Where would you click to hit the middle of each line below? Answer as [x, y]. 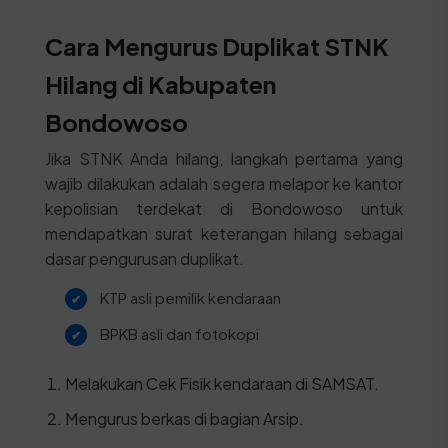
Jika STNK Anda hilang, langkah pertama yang [224, 158]
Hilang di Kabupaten [160, 84]
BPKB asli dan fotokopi [179, 333]
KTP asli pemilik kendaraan [190, 297]
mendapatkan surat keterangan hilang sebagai [224, 233]
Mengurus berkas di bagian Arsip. [184, 418]
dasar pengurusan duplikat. [144, 258]
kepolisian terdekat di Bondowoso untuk [224, 208]
